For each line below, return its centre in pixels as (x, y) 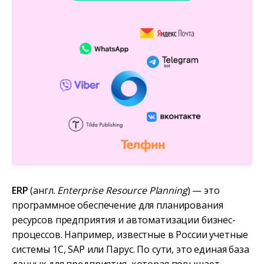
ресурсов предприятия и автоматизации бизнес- (124, 220)
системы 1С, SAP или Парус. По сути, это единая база (131, 250)
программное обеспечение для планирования (118, 205)
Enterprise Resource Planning (122, 191)
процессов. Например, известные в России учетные (130, 235)
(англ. (43, 191)
